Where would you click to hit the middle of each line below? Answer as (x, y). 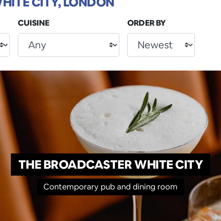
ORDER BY (147, 23)
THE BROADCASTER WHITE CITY (110, 164)
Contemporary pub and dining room (110, 187)
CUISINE (34, 23)
